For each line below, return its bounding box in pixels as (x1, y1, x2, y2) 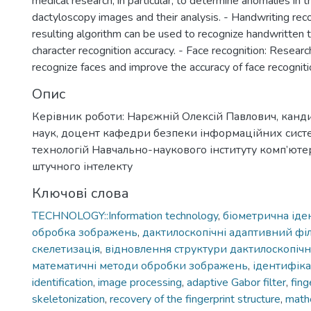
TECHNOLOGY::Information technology (32, 208, 218, 224)
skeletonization (32, 292, 105, 307)
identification (32, 275, 93, 290)
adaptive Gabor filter (187, 275, 286, 290)
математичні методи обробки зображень (32, 258, 248, 274)
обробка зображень (32, 225, 137, 240)
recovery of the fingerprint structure (110, 292, 280, 307)
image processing (98, 275, 182, 290)
